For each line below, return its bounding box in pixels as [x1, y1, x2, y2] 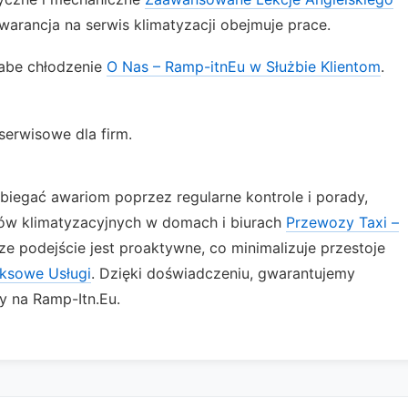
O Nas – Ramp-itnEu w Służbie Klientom [107, 57, 381, 76]
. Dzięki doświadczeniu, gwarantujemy [91, 264, 355, 282]
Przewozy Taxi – [286, 213, 399, 231]
